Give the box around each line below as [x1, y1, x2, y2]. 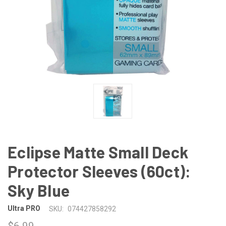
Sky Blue [8, 180, 70, 200]
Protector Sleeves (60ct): [8, 161, 191, 181]
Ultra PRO [8, 204, 40, 213]
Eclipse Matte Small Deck [8, 142, 188, 161]
